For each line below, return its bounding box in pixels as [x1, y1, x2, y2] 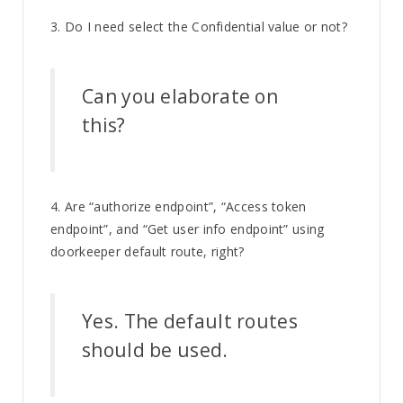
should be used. [82, 336, 228, 363]
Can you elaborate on [82, 83, 279, 109]
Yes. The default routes [82, 308, 298, 334]
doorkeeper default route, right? [50, 242, 245, 260]
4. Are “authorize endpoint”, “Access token [50, 197, 307, 215]
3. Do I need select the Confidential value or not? [50, 17, 347, 35]
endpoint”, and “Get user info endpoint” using [50, 219, 325, 237]
